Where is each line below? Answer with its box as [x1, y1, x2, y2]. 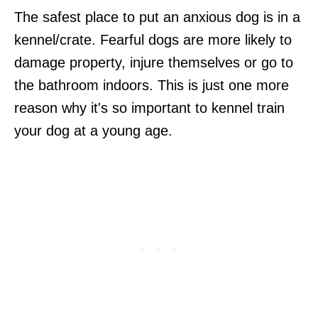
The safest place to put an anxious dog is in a [14, 9, 300, 25]
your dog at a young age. [14, 122, 172, 138]
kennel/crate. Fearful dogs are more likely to [14, 31, 292, 48]
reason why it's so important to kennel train [14, 99, 285, 116]
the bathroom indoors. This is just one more [14, 77, 289, 93]
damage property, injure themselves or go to [14, 54, 293, 70]
